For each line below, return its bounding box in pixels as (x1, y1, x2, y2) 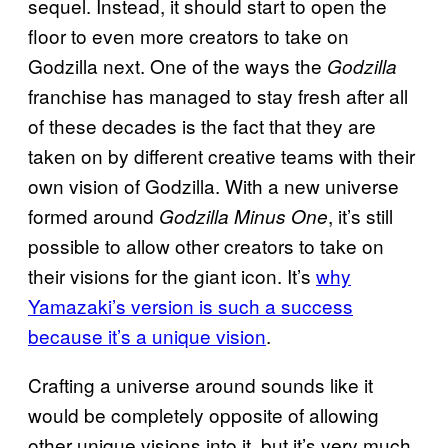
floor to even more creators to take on (28, 22, 349, 50)
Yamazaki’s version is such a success (28, 292, 353, 320)
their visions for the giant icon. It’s (28, 262, 316, 290)
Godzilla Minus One (159, 203, 328, 230)
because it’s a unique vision (28, 322, 266, 350)
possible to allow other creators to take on (28, 232, 384, 260)
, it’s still (328, 202, 393, 230)
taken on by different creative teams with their (28, 142, 415, 170)
